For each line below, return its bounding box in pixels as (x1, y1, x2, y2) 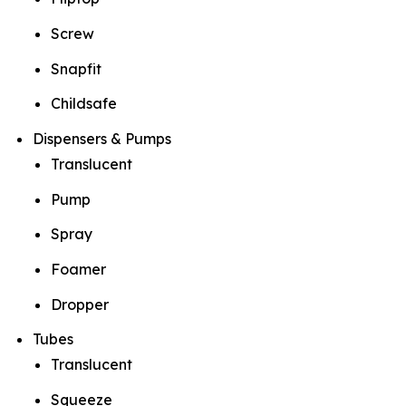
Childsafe (51, 94, 117, 113)
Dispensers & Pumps (33, 130, 171, 149)
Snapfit (51, 59, 101, 78)
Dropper (51, 295, 109, 314)
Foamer (51, 260, 106, 279)
